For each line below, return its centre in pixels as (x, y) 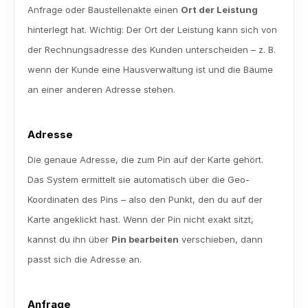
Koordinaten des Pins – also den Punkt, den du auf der (145, 199)
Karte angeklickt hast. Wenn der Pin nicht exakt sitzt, (141, 219)
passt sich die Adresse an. (85, 259)
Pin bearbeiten (145, 239)
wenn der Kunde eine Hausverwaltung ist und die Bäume (150, 69)
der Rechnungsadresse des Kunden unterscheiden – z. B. (152, 49)
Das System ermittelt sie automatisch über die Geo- (139, 179)
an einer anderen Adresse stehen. (101, 89)
